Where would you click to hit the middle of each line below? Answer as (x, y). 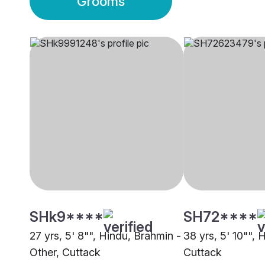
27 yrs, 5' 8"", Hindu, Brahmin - (105, 236)
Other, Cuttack (65, 253)
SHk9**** (67, 217)
